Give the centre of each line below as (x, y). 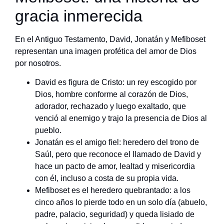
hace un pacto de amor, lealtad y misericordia (115, 166)
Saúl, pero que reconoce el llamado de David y (118, 154)
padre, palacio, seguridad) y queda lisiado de (115, 214)
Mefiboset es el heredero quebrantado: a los (113, 190)
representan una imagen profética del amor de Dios (106, 51)
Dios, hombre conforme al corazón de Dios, (111, 94)
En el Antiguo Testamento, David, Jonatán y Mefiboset (110, 39)
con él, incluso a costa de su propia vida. (107, 178)
